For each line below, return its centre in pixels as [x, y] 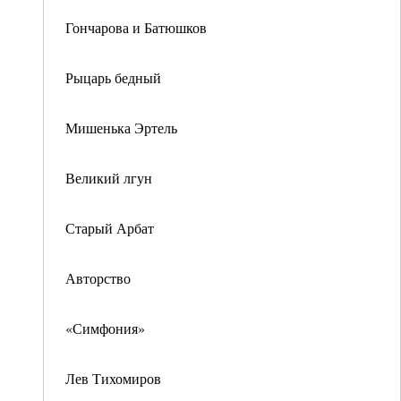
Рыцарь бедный [113, 77]
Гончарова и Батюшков [136, 27]
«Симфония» [105, 328]
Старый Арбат [110, 228]
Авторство [98, 278]
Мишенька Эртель [121, 128]
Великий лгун [109, 178]
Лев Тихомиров [113, 378]
